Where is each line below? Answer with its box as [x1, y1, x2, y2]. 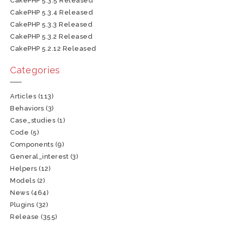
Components [10, 141, 54, 148]
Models [10, 177, 36, 184]
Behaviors [10, 104, 44, 112]
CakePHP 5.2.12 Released [10, 45, 96, 52]
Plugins [10, 201, 35, 208]
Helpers [10, 165, 37, 172]
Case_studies [10, 117, 56, 124]
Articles [10, 92, 37, 100]
